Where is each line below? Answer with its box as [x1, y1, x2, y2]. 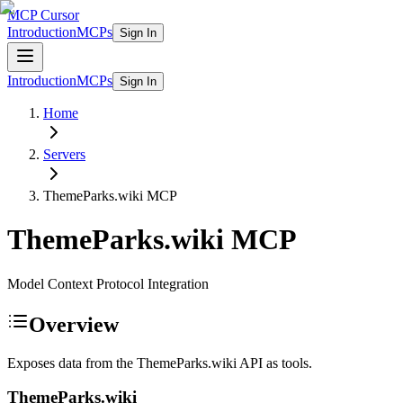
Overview [29, 312, 119, 336]
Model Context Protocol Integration [7, 275, 209, 291]
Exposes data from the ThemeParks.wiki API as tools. [7, 354, 312, 371]
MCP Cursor [7, 7, 79, 22]
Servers [43, 147, 85, 162]
